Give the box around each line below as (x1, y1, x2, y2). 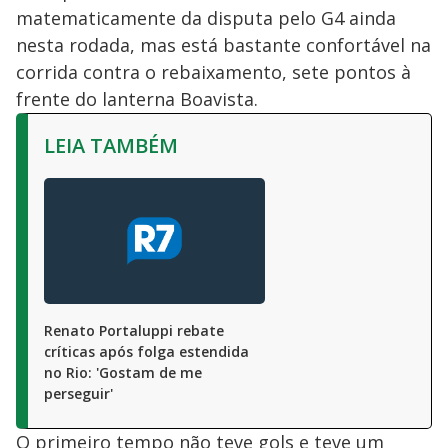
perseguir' (44, 384, 113, 404)
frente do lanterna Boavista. (16, 87, 258, 112)
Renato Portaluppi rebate (44, 321, 224, 341)
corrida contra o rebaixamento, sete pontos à (16, 60, 411, 85)
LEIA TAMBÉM (44, 132, 178, 160)
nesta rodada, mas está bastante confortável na (16, 33, 431, 58)
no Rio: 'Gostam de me (44, 363, 202, 383)
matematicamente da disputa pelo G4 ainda (16, 6, 396, 31)
